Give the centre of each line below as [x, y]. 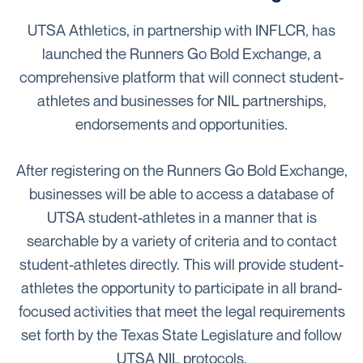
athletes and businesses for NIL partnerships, [181, 100]
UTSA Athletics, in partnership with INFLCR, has [181, 30]
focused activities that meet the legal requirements [181, 311]
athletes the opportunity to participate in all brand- [181, 288]
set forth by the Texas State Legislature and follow [181, 335]
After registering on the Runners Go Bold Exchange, [181, 170]
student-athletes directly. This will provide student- [181, 264]
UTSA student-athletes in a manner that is [181, 217]
